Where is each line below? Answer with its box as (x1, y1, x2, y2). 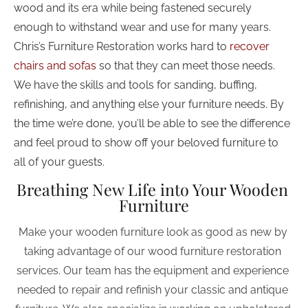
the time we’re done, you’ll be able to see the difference (14, 117, 293, 130)
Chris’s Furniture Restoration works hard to (14, 40, 230, 53)
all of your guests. (14, 155, 104, 168)
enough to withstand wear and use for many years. (14, 21, 274, 34)
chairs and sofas (14, 59, 96, 72)
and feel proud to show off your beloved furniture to (14, 136, 281, 149)
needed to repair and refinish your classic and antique (17, 283, 291, 296)
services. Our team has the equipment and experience (16, 264, 291, 277)
